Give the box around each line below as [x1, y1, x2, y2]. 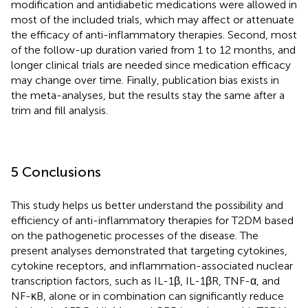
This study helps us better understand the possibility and [11, 198, 283, 212]
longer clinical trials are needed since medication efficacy [11, 58, 291, 71]
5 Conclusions [11, 163, 101, 180]
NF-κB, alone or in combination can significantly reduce [11, 289, 284, 302]
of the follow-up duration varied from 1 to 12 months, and [11, 43, 296, 56]
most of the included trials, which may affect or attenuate [11, 12, 294, 26]
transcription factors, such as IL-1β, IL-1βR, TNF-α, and [11, 274, 280, 287]
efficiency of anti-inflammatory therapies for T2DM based [11, 213, 294, 227]
